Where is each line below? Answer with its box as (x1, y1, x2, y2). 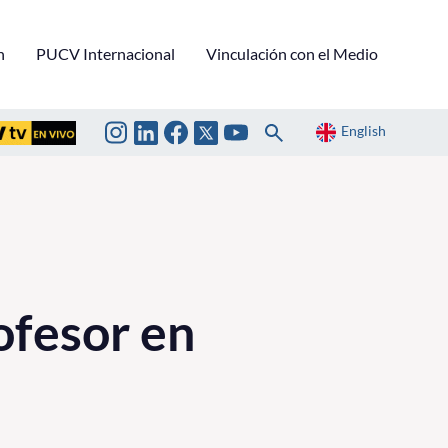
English (341, 122, 386, 140)
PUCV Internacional (36, 43, 175, 63)
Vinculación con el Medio (206, 43, 378, 63)
